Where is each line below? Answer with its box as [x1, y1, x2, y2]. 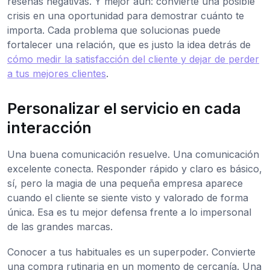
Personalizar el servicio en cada [7, 99, 241, 118]
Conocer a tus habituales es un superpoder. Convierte [7, 246, 256, 259]
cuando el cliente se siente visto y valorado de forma [7, 192, 248, 204]
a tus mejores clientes [7, 67, 106, 80]
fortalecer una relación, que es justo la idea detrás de [7, 39, 251, 51]
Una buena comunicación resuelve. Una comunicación [7, 148, 259, 161]
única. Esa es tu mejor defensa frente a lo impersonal [7, 206, 251, 219]
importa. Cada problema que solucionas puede [7, 24, 221, 37]
